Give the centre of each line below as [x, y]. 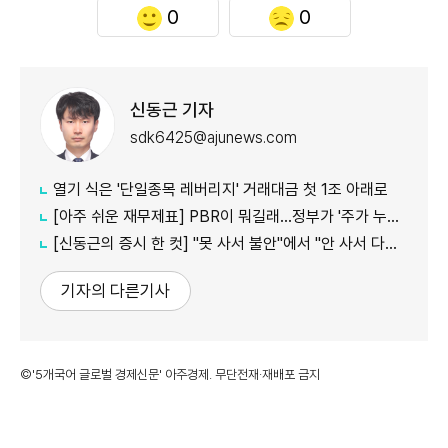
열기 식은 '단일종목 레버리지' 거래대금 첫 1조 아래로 [220, 189]
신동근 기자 [172, 110]
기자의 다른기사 [115, 290]
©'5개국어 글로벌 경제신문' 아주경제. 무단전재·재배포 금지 [170, 374]
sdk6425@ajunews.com [213, 138]
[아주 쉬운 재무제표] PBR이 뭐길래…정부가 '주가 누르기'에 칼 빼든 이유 [220, 216]
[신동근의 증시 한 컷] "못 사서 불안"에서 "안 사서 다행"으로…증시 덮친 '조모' [219, 243]
